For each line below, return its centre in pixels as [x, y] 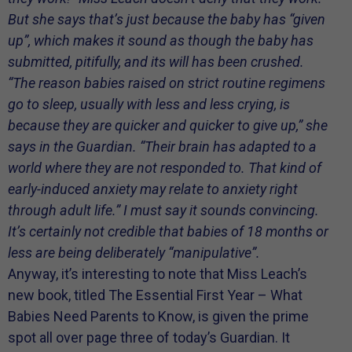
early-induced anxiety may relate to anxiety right [153, 189]
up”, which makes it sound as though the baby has [161, 41]
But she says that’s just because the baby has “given [167, 20]
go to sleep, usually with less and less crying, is [149, 104]
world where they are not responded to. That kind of [165, 168]
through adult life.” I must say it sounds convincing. [163, 211]
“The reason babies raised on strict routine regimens [167, 83]
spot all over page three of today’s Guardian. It [149, 338]
